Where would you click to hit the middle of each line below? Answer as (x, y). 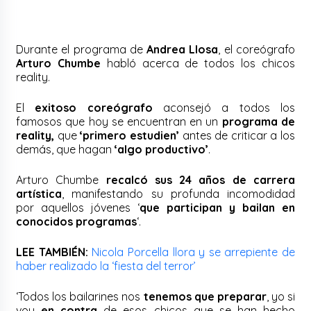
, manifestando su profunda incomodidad (178, 193)
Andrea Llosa (183, 49)
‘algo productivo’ (162, 149)
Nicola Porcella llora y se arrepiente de (193, 252)
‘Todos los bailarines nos (80, 296)
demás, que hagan (66, 149)
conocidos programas (77, 221)
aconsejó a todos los (224, 107)
